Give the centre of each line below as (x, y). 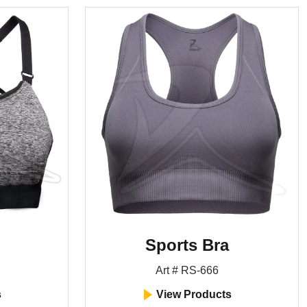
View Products (192, 294)
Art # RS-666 (187, 270)
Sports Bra (187, 245)
